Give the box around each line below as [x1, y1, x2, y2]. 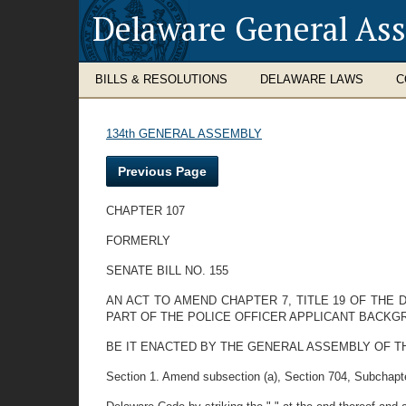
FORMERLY [106, 234, 170, 247]
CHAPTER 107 [106, 204, 185, 217]
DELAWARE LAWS [260, 72, 363, 86]
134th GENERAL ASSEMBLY [106, 127, 262, 140]
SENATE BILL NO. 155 [106, 264, 228, 277]
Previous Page [118, 164, 207, 179]
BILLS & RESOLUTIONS [95, 72, 227, 86]
